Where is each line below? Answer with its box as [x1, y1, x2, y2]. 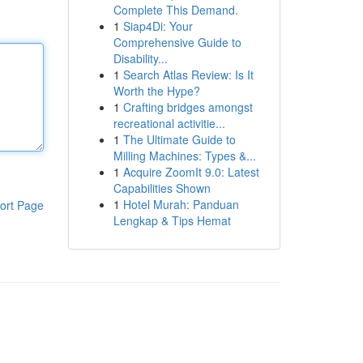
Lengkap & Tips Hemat [113, 212, 231, 228]
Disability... [113, 50, 168, 66]
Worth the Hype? [113, 83, 200, 99]
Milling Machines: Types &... [113, 147, 256, 164]
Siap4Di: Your [122, 18, 193, 34]
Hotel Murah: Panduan [122, 196, 239, 212]
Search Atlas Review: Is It [122, 66, 254, 83]
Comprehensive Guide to [113, 34, 241, 50]
